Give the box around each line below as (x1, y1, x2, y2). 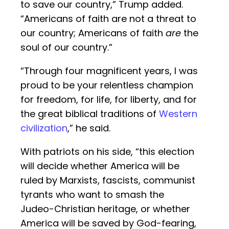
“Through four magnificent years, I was (20, 64, 198, 78)
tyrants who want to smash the (20, 188, 164, 201)
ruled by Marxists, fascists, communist (20, 174, 195, 187)
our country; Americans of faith (20, 27, 166, 40)
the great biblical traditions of (20, 107, 159, 121)
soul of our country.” (20, 41, 112, 54)
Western (159, 107, 197, 121)
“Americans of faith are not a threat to (20, 12, 196, 26)
